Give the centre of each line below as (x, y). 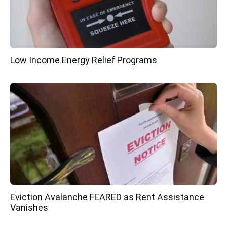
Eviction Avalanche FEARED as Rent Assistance (107, 197)
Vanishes (29, 207)
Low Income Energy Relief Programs (84, 60)
